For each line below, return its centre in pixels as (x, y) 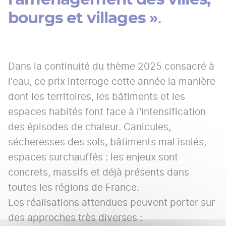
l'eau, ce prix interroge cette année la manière (112, 82)
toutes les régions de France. (74, 188)
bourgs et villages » (83, 19)
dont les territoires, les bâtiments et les (97, 97)
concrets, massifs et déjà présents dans (99, 173)
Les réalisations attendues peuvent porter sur (111, 203)
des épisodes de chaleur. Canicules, (90, 127)
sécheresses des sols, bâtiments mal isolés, (107, 142)
